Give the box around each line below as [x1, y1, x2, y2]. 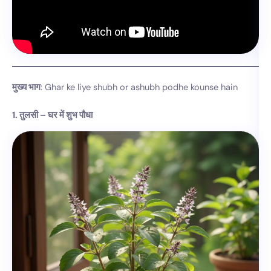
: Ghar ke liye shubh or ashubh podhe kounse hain [41, 81, 238, 93]
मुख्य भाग [12, 81, 41, 93]
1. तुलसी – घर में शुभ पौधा [12, 109, 93, 121]
